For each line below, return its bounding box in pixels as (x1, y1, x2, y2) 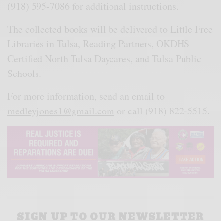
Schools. (7, 67, 45, 80)
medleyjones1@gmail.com (7, 104, 114, 118)
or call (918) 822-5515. (114, 104, 214, 118)
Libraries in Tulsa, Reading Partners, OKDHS (7, 37, 190, 51)
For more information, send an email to (7, 89, 165, 103)
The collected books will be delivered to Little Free (7, 22, 213, 36)
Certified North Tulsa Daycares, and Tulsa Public (7, 52, 202, 66)
